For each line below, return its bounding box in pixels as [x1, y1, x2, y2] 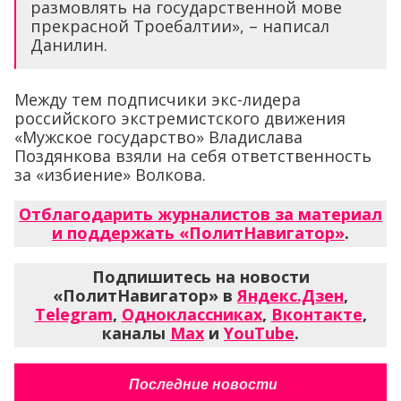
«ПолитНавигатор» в [53, 284, 237, 306]
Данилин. [30, 33, 107, 55]
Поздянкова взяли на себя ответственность [14, 144, 371, 166]
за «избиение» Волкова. [14, 163, 206, 185]
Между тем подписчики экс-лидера [14, 88, 301, 110]
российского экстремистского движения [14, 107, 346, 129]
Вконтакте [270, 303, 363, 325]
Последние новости [128, 376, 277, 392]
